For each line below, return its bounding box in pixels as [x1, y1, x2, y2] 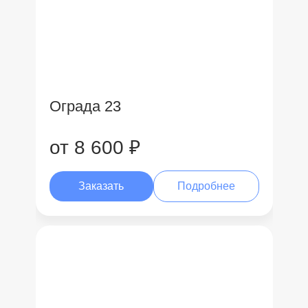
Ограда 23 [49, 98, 121, 115]
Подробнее [177, 180, 235, 192]
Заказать [78, 180, 124, 192]
